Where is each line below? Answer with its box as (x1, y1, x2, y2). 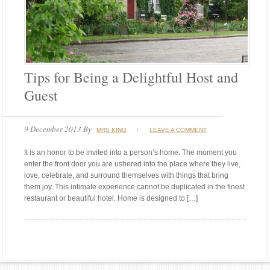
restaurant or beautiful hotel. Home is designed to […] (24, 193, 198, 202)
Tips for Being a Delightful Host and (24, 67, 238, 87)
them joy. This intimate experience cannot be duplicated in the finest (24, 182, 245, 191)
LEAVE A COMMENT (149, 126, 207, 133)
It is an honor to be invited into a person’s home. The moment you (24, 148, 237, 157)
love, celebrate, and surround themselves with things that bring (24, 171, 228, 180)
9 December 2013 (24, 123, 81, 134)
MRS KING (96, 126, 127, 133)
